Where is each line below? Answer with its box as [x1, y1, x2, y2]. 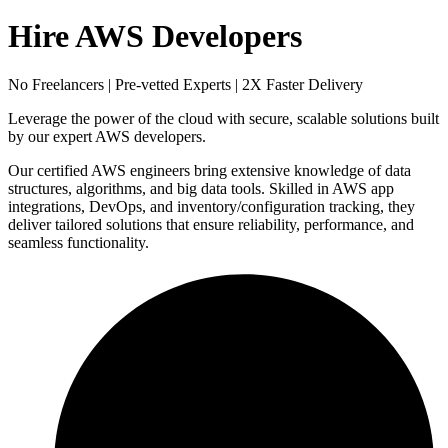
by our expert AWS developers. [8, 128, 206, 146]
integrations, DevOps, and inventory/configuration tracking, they [8, 198, 415, 216]
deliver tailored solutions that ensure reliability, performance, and [8, 216, 414, 234]
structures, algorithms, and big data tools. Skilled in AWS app [8, 180, 394, 198]
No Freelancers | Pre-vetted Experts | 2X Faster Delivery [8, 76, 363, 94]
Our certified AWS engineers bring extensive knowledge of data [8, 162, 411, 180]
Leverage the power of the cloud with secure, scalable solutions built [8, 110, 439, 128]
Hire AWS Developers [8, 17, 302, 54]
